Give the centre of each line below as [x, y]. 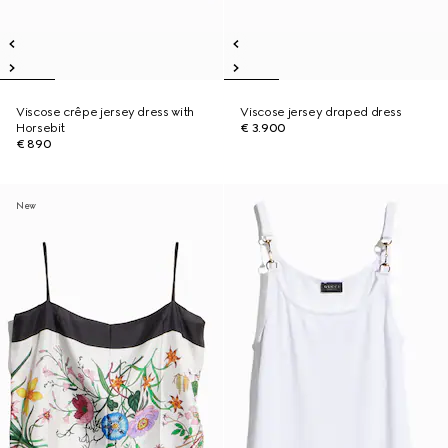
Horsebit [41, 128]
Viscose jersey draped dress [321, 112]
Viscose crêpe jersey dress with [105, 112]
